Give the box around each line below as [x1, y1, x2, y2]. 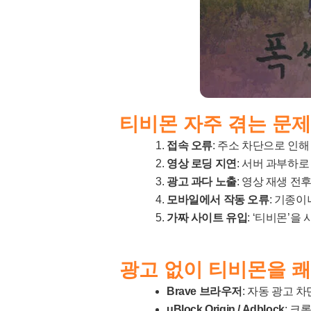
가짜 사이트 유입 [167, 212, 248, 224]
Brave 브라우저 [167, 285, 242, 298]
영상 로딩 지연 [167, 158, 237, 170]
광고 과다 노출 [167, 176, 237, 188]
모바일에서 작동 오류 [167, 194, 269, 206]
